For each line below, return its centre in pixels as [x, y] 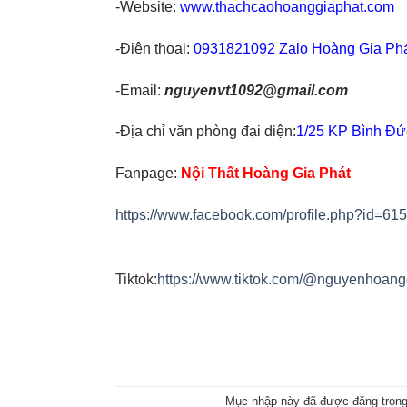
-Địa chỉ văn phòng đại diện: [206, 132]
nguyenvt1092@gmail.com [256, 90]
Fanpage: [148, 174]
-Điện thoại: [154, 48]
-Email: [140, 90]
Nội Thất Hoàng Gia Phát [266, 174]
